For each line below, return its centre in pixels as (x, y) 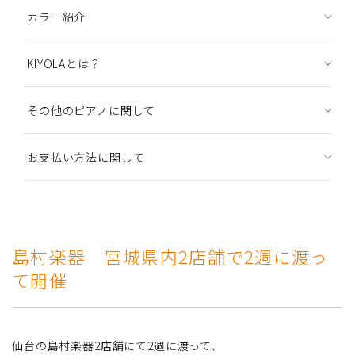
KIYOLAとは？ (64, 63)
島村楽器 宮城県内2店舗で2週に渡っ (170, 256)
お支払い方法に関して (86, 157)
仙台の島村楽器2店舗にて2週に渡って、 (117, 345)
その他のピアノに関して (92, 110)
